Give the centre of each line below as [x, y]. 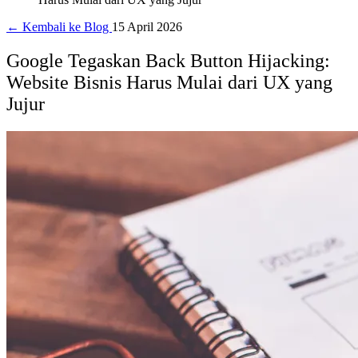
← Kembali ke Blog [59, 27]
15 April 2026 [147, 27]
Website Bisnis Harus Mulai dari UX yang [169, 82]
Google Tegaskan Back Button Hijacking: [168, 60]
